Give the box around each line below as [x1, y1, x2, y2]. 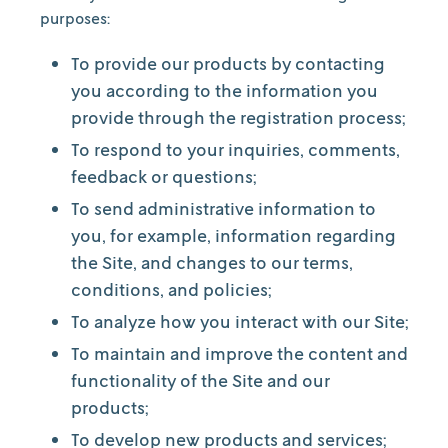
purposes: [40, 8, 110, 28]
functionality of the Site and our [71, 369, 330, 391]
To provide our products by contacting [71, 52, 385, 74]
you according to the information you [71, 79, 378, 101]
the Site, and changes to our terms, [71, 251, 353, 273]
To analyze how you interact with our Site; [71, 310, 408, 332]
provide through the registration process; [71, 106, 405, 128]
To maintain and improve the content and [71, 342, 408, 364]
